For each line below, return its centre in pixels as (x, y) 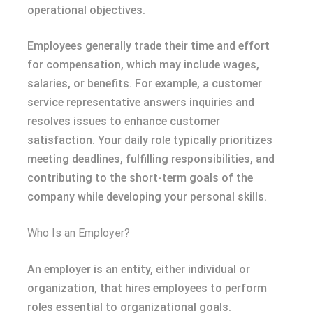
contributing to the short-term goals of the (140, 177)
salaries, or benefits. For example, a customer (145, 83)
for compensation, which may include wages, (143, 64)
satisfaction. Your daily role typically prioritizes (150, 140)
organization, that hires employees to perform (147, 288)
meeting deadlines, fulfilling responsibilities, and (151, 159)
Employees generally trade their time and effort (148, 45)
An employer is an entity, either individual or (139, 269)
